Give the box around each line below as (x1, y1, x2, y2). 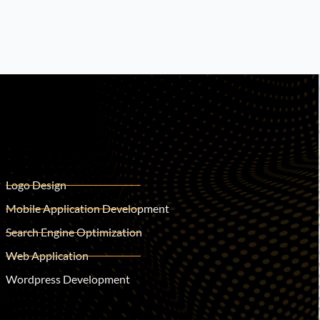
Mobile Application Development (6, 201, 170, 216)
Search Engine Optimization (6, 225, 143, 239)
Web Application (6, 249, 89, 263)
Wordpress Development (6, 272, 131, 286)
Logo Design (6, 178, 67, 192)
